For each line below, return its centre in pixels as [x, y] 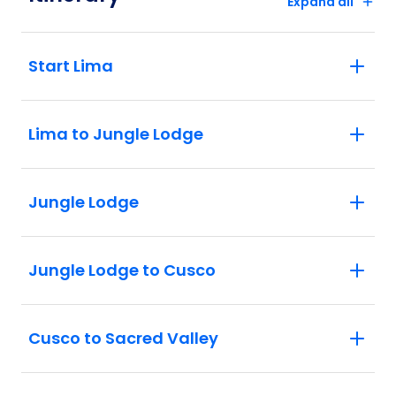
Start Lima [71, 65]
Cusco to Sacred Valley [123, 338]
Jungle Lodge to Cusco [122, 270]
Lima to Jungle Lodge [116, 133]
